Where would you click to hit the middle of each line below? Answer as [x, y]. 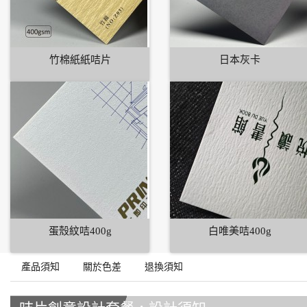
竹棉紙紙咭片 [80, 60]
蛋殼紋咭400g [80, 231]
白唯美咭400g [240, 231]
